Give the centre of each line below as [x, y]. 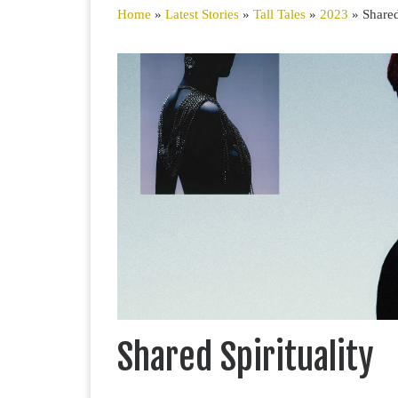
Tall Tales [279, 13]
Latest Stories [202, 13]
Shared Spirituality [246, 358]
